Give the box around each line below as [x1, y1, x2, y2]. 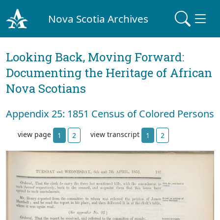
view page [18, 130, 53, 139]
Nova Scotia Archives [48, 11, 149, 26]
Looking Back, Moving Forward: [6, 49, 184, 65]
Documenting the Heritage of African [6, 65, 212, 81]
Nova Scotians [6, 81, 86, 96]
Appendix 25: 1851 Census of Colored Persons [6, 107, 214, 120]
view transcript [90, 130, 141, 139]
